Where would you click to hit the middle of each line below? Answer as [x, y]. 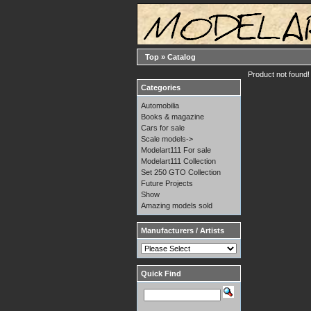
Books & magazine [173, 117]
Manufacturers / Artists [183, 230]
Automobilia [160, 106]
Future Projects [167, 183]
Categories [161, 87]
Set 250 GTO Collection [181, 172]
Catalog [182, 57]
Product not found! [279, 74]
